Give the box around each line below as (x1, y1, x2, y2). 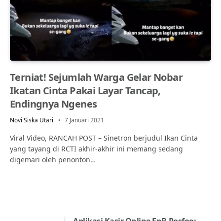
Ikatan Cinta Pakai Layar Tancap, (10, 83, 161, 97)
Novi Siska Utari (10, 115, 53, 124)
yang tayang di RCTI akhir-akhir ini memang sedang (10, 144, 183, 153)
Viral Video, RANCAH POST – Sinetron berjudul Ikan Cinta (10, 133, 198, 143)
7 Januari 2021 (65, 115, 104, 124)
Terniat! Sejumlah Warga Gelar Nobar (10, 70, 183, 84)
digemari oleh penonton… (10, 154, 96, 164)
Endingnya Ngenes (10, 97, 97, 110)
